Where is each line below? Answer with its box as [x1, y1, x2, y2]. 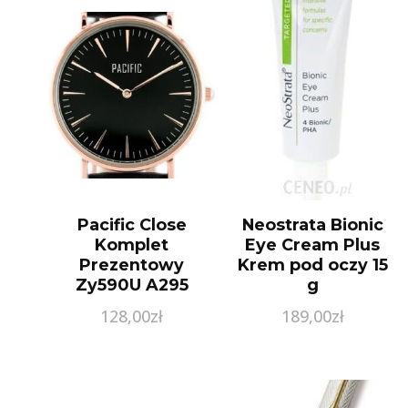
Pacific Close [76, 214, 187, 234]
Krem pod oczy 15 [237, 254, 388, 274]
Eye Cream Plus [245, 234, 381, 254]
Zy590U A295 [75, 274, 189, 294]
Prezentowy [79, 254, 185, 274]
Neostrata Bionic [241, 214, 383, 234]
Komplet [95, 234, 169, 254]
